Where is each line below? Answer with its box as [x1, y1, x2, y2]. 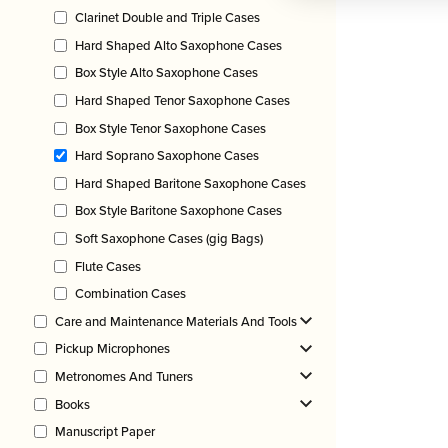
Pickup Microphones [55, 339, 170, 359]
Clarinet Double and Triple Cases [75, 8, 260, 28]
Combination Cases [75, 284, 186, 304]
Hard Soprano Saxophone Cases [75, 146, 259, 166]
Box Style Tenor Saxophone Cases [75, 118, 266, 138]
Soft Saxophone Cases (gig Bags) [75, 228, 263, 248]
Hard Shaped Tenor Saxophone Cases [75, 90, 290, 110]
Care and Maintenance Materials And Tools [55, 311, 297, 331]
